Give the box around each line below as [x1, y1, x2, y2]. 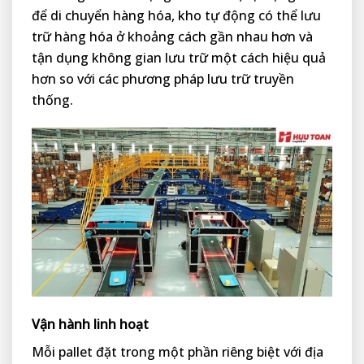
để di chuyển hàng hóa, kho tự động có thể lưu [32, 6, 321, 24]
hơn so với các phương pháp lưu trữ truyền [32, 69, 294, 88]
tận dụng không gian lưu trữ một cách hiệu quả [32, 48, 326, 67]
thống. [32, 90, 73, 109]
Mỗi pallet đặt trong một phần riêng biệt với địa [32, 342, 323, 361]
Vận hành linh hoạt [32, 314, 149, 333]
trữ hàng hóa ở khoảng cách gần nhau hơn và [32, 27, 313, 45]
